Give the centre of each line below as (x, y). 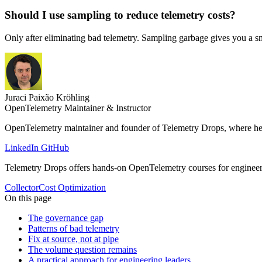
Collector (22, 187)
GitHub (55, 147)
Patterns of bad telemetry (74, 228)
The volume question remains (82, 249)
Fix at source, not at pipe (73, 239)
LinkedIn (23, 147)
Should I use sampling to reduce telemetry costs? (120, 15)
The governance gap (66, 218)
